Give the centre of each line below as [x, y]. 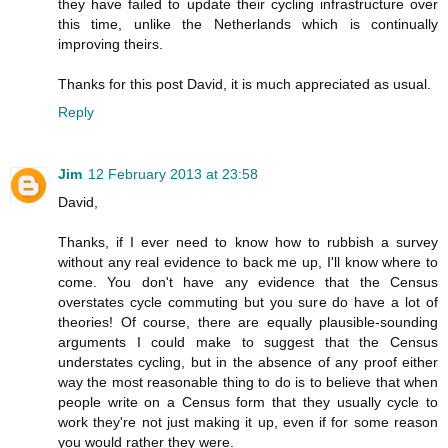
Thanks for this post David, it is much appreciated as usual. [244, 83]
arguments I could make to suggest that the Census [248, 341]
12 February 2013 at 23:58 [173, 173]
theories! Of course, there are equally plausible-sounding [248, 321]
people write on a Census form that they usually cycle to [248, 401]
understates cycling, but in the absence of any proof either [248, 361]
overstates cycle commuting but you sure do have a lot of [248, 301]
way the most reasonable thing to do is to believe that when [248, 381]
